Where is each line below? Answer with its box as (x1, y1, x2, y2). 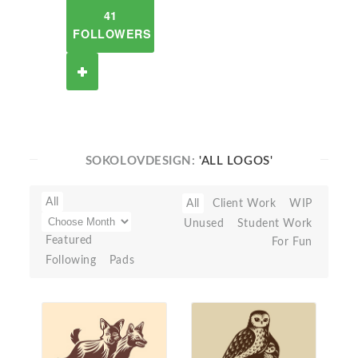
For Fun (271, 236, 312, 248)
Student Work (237, 217, 312, 229)
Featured (46, 234, 93, 246)
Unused (183, 217, 225, 229)
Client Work (213, 197, 276, 209)
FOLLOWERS (73, 26, 152, 42)
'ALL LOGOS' (199, 155, 273, 167)
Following (46, 254, 97, 266)
